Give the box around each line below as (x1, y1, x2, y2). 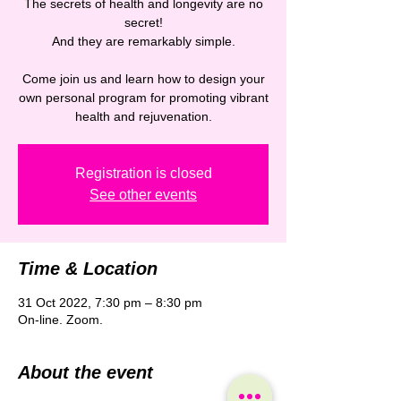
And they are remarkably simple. (51, 34, 235, 48)
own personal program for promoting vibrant (18, 90, 269, 105)
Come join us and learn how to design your (21, 72, 265, 86)
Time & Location (18, 259, 158, 278)
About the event (18, 363, 153, 382)
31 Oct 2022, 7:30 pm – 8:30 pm (18, 295, 202, 310)
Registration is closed (74, 166, 212, 181)
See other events (90, 187, 197, 202)
